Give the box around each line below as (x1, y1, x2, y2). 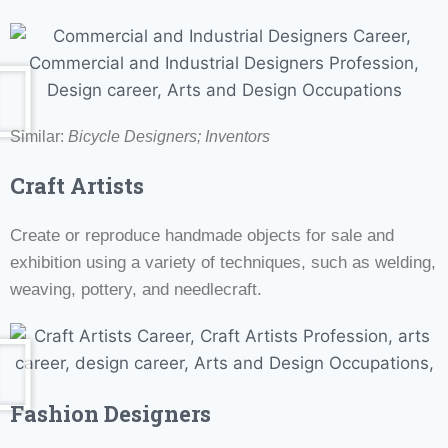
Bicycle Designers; (68, 127, 205, 145)
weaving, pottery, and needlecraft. (10, 279, 262, 299)
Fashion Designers (10, 398, 211, 428)
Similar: (10, 127, 68, 145)
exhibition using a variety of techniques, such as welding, (10, 252, 436, 272)
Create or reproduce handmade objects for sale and (10, 225, 394, 245)
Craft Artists (10, 170, 144, 200)
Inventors (205, 127, 270, 145)
